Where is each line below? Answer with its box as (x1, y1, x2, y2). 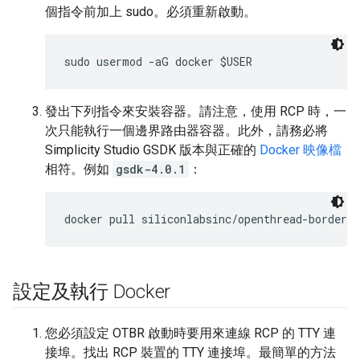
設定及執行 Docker (13, 280, 171, 304)
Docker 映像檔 (260, 142, 342, 158)
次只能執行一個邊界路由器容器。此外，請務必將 (45, 123, 328, 139)
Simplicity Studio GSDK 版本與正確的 (45, 142, 260, 158)
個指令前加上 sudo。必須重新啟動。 (45, 4, 256, 20)
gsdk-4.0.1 (116, 162, 186, 178)
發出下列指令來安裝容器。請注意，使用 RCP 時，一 (45, 104, 346, 120)
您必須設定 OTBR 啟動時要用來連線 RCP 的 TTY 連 (45, 325, 336, 342)
